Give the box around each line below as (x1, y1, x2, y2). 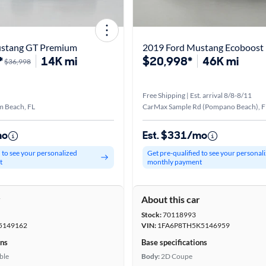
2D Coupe (161, 252, 192, 261)
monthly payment (147, 157, 202, 166)
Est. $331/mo (142, 128, 207, 142)
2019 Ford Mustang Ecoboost (142, 42, 264, 53)
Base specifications (141, 237, 207, 247)
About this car (141, 194, 200, 205)
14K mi (41, 53, 77, 69)
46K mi (202, 53, 239, 69)
